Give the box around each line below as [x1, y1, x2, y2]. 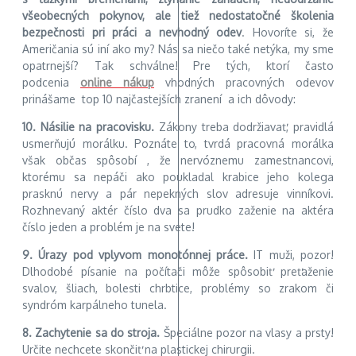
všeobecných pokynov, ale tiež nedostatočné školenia [22, 8, 334, 22]
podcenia [22, 75, 80, 89]
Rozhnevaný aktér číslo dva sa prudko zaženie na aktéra [22, 203, 334, 217]
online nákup [80, 75, 154, 89]
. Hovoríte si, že [242, 25, 334, 39]
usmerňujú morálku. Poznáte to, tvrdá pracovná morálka [22, 136, 334, 150]
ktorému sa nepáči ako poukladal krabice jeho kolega [22, 169, 334, 184]
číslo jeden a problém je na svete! [22, 219, 195, 234]
